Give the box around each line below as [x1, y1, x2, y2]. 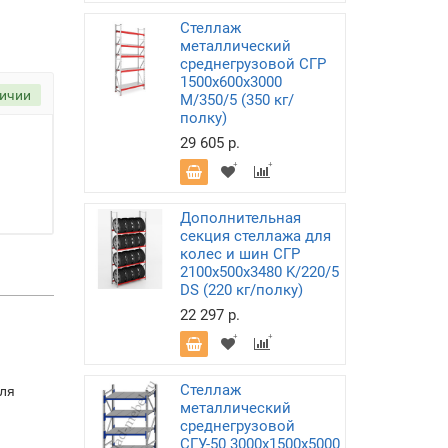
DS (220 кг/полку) [179, 281, 303, 299]
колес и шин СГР [179, 245, 300, 263]
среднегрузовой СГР [179, 55, 326, 73]
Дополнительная [179, 209, 301, 227]
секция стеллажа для [179, 227, 331, 245]
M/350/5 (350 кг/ [179, 91, 294, 109]
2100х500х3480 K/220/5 [179, 263, 339, 281]
